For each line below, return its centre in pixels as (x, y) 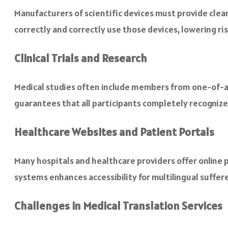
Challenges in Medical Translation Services (118, 205)
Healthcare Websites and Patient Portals (114, 132)
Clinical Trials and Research (81, 58)
